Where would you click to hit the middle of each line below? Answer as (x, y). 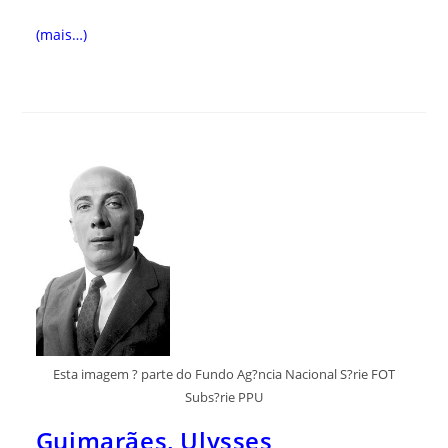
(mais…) (61, 34)
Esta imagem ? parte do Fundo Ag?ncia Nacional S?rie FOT (224, 373)
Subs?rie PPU (224, 396)
